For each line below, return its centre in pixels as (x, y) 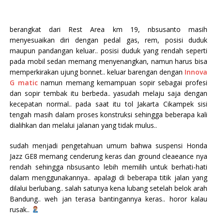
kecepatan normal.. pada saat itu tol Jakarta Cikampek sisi (108, 104)
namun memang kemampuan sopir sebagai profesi (123, 82)
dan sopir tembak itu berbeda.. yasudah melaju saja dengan (108, 93)
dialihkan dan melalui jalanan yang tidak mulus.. (83, 125)
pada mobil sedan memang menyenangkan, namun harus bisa (108, 61)
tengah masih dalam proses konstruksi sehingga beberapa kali (108, 114)
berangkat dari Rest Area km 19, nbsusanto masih (108, 29)
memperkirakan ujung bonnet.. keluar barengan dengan (97, 72)
